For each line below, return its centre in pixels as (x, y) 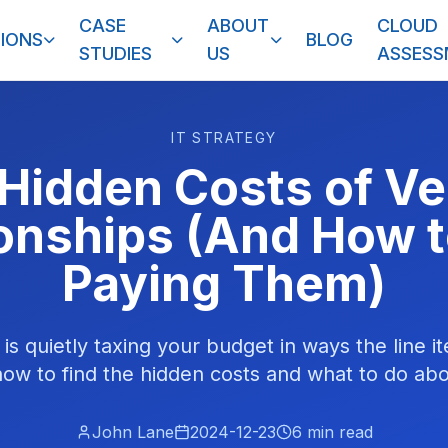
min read (337, 432)
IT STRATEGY (224, 137)
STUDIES (116, 53)
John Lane (132, 432)
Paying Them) (224, 283)
